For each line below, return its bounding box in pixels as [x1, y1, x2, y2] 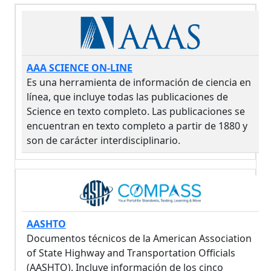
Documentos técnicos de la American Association [27, 231, 252, 245]
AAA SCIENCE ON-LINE [27, 61, 132, 75]
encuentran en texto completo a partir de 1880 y [27, 119, 247, 133]
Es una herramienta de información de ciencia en [27, 76, 251, 90]
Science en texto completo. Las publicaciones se [27, 105, 245, 119]
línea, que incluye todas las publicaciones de [27, 90, 228, 104]
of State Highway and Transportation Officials [27, 246, 235, 260]
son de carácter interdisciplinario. [27, 134, 180, 148]
